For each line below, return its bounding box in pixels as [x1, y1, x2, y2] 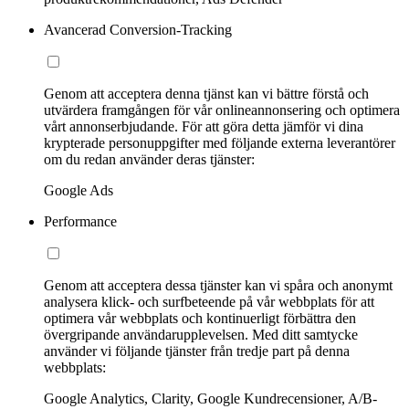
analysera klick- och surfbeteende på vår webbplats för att [44, 294, 374, 310]
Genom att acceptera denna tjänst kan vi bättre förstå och [44, 86, 369, 102]
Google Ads [44, 183, 113, 199]
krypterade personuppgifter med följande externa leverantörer [44, 135, 395, 152]
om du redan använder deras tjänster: [44, 152, 255, 168]
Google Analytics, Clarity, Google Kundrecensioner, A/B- [44, 391, 377, 407]
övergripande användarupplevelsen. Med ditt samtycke [44, 327, 358, 343]
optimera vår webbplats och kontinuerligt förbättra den [44, 310, 356, 327]
